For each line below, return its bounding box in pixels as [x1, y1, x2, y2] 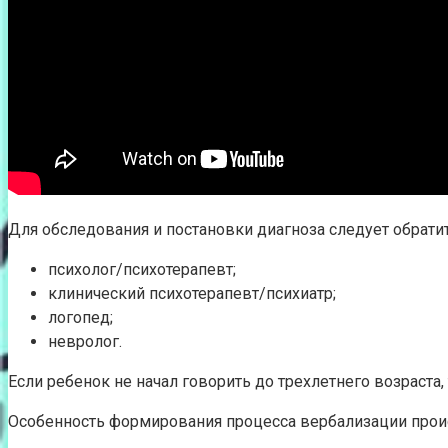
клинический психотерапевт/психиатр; [48, 283, 336, 303]
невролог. [48, 331, 122, 351]
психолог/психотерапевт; [48, 259, 236, 279]
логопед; [48, 307, 113, 327]
